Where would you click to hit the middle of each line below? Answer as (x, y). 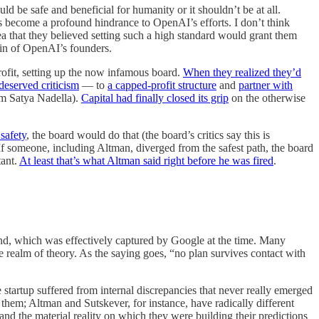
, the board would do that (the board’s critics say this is (148, 135)
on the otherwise (267, 98)
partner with (266, 85)
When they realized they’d (242, 73)
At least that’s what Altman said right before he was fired (146, 161)
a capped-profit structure (162, 85)
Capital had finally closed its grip (155, 98)
